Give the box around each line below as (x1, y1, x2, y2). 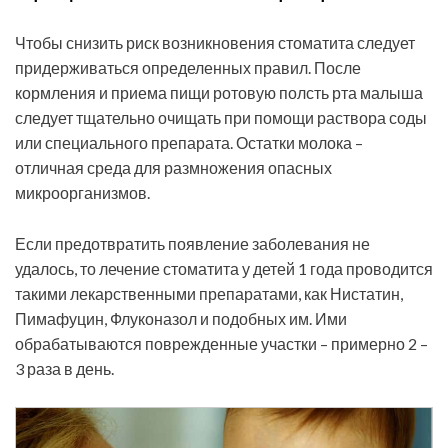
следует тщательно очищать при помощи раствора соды (15, 108, 427, 128)
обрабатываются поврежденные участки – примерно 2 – (15, 334, 428, 354)
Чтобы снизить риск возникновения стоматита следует (15, 33, 415, 53)
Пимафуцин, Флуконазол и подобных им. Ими (15, 309, 347, 329)
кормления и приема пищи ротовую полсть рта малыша (15, 83, 423, 103)
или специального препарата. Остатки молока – (15, 133, 363, 153)
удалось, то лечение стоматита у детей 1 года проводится (15, 259, 433, 279)
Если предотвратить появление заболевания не (15, 234, 370, 254)
